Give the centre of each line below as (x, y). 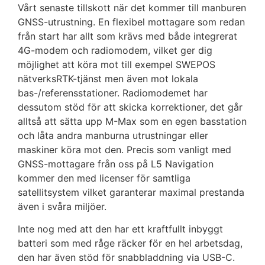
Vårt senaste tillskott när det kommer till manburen (132, 8)
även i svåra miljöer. (62, 206)
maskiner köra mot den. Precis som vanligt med (125, 150)
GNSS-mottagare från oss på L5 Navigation (116, 164)
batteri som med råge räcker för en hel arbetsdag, (130, 243)
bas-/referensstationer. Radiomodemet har (113, 93)
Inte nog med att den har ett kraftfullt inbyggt (120, 229)
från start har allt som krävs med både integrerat (127, 36)
